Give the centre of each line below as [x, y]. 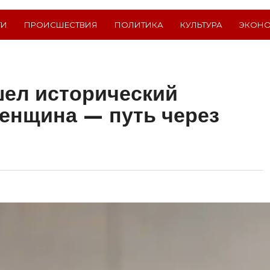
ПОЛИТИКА [139, 24]
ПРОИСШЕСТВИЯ [61, 24]
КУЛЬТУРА [201, 24]
